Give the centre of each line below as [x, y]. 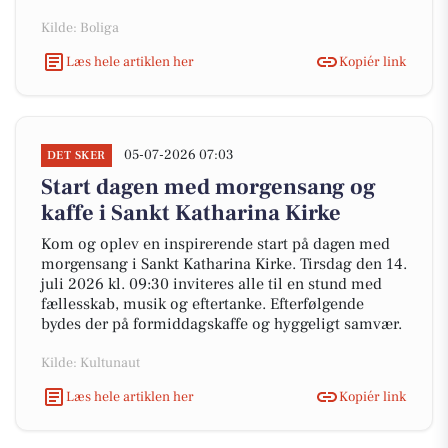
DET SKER [76, 155]
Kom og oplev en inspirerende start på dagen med [215, 244]
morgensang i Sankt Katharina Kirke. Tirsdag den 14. [224, 264]
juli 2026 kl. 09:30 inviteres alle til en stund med [211, 284]
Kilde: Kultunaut [90, 363]
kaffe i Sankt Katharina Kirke [191, 213]
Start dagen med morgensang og [208, 187]
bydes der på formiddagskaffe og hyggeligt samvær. [221, 324]
